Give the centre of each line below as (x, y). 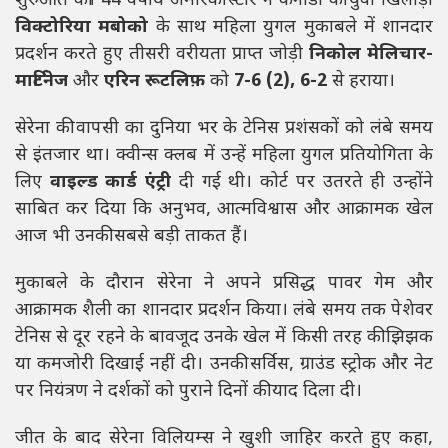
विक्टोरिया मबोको (82, 28)
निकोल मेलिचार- (371, 55)
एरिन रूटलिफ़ (154, 82)
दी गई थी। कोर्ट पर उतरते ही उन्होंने (302, 183)
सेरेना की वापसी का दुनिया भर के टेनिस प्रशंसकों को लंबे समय (224, 129)
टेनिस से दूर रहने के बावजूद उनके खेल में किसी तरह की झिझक (224, 338)
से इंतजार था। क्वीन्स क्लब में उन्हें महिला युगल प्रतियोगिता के (224, 156)
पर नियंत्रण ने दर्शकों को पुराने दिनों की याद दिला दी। (188, 392)
